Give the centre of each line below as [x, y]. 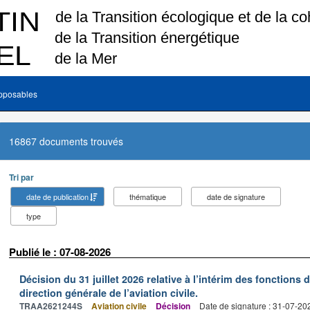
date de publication [57, 197]
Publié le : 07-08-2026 [60, 252]
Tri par [21, 177]
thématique [148, 197]
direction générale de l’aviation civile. [109, 292]
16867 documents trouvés [66, 141]
